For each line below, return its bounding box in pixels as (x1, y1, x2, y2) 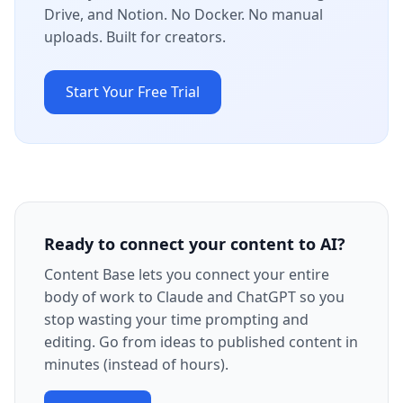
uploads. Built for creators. (44, 27, 226, 47)
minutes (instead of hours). (44, 354, 228, 374)
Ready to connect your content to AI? (44, 233, 345, 255)
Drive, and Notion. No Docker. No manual (44, 4, 323, 24)
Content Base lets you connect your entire (44, 264, 329, 284)
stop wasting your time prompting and (44, 309, 309, 329)
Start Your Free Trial (66, 82, 200, 102)
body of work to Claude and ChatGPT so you (44, 287, 345, 307)
